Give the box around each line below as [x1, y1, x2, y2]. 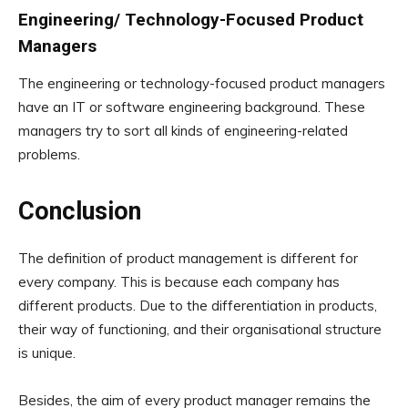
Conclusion [18, 197, 141, 227]
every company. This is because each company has [18, 273, 340, 291]
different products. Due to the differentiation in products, [18, 297, 377, 315]
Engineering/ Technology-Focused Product [18, 9, 363, 31]
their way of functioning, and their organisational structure [18, 321, 382, 339]
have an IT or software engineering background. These [18, 98, 365, 117]
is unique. [18, 344, 76, 362]
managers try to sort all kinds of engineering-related [18, 122, 348, 140]
